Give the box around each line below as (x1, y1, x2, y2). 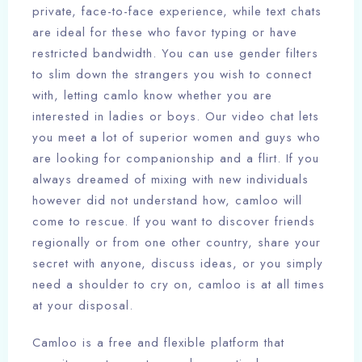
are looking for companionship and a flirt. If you (32, 149, 319, 168)
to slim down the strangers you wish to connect (32, 65, 312, 84)
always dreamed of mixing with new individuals (32, 170, 309, 189)
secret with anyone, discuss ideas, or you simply (32, 255, 323, 273)
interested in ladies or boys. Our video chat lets (32, 107, 319, 126)
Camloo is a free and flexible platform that (32, 334, 284, 352)
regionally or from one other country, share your (32, 234, 321, 252)
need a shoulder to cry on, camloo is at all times (32, 276, 325, 294)
